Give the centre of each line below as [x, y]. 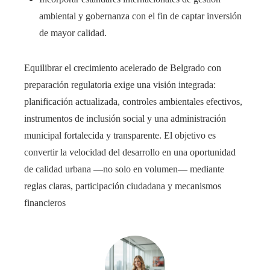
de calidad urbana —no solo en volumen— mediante [124, 169]
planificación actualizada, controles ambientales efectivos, [133, 102]
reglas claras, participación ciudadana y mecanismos [123, 186]
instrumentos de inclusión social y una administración [125, 119]
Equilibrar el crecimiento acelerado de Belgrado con [123, 68]
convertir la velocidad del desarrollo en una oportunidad [130, 152]
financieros [45, 203]
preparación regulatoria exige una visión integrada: [120, 85]
